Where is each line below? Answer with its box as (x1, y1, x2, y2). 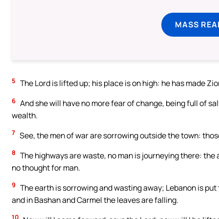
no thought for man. (12, 162, 80, 173)
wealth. (12, 109, 38, 121)
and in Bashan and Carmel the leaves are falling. (12, 194, 178, 205)
